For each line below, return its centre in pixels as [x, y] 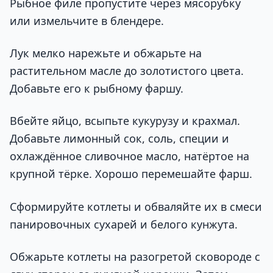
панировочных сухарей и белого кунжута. [124, 224]
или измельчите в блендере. [87, 20]
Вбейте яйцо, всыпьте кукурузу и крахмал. [125, 121]
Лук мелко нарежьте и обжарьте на [106, 53]
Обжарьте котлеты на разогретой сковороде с [135, 256]
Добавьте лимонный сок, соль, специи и [119, 139]
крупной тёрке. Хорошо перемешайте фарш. [131, 174]
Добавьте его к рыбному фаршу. [97, 88]
